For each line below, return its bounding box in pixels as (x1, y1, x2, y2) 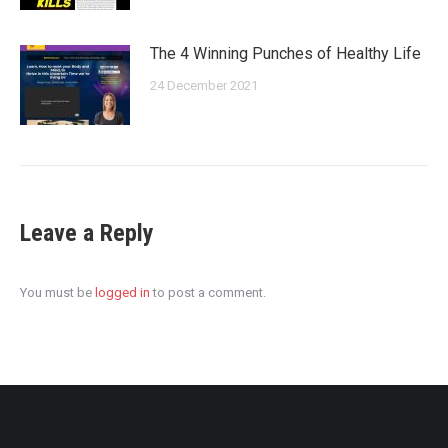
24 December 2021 (150, 78, 258, 94)
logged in (95, 285, 150, 301)
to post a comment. (150, 285, 266, 301)
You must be (20, 285, 95, 301)
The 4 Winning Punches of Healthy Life (150, 44, 421, 64)
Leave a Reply (20, 219, 154, 248)
